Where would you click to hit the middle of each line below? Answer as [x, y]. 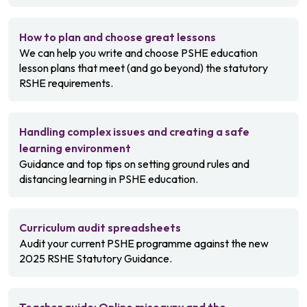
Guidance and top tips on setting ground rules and [134, 164]
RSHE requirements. [66, 83]
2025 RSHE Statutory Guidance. [96, 258]
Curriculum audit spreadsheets [100, 228]
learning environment [75, 148]
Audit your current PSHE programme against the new [144, 243]
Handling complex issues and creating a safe [134, 132]
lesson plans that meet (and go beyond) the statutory [144, 68]
